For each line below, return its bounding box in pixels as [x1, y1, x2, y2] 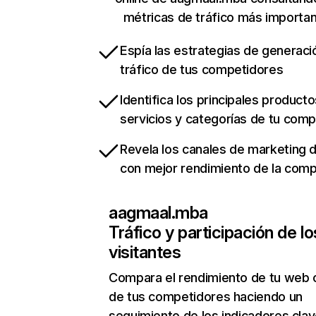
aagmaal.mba [109, 202, 208, 223]
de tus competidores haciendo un [109, 289, 303, 304]
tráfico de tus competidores [120, 62, 284, 77]
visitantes [109, 242, 181, 262]
